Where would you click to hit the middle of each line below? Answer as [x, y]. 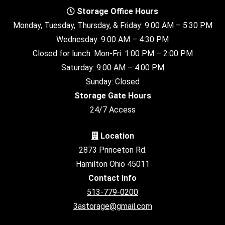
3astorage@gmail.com [113, 206]
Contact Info [113, 178]
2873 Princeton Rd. [113, 150]
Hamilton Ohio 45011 [113, 164]
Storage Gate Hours [113, 95]
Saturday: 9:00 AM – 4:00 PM [113, 67]
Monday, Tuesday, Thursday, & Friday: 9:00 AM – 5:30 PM [113, 25]
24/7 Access [113, 109]
